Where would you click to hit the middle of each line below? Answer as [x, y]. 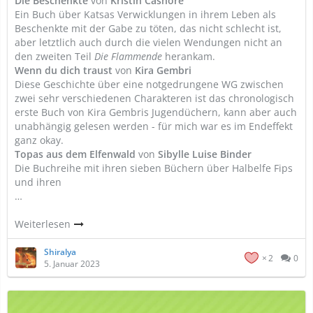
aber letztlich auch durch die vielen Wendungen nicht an [148, 42]
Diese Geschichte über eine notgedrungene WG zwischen [149, 84]
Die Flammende [128, 56]
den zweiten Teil [54, 56]
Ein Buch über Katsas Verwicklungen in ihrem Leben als [145, 14]
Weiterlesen [44, 224]
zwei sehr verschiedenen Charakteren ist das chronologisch [154, 98]
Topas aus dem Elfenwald [75, 154]
